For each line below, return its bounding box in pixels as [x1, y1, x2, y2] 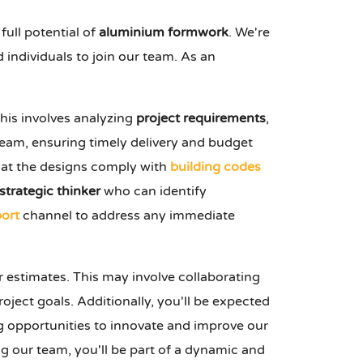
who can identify [100, 183, 207, 200]
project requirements [136, 110, 266, 127]
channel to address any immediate [19, 207, 235, 224]
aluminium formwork [99, 24, 228, 41]
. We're [228, 24, 270, 41]
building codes [170, 159, 261, 176]
